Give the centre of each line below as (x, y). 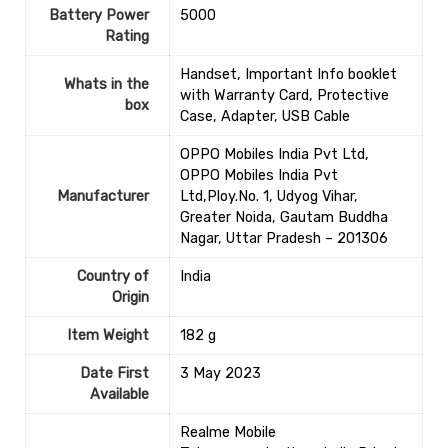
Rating (126, 37)
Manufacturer (102, 197)
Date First (114, 374)
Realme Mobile (227, 433)
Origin (130, 298)
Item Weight (107, 336)
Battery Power (98, 16)
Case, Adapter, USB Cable (264, 117)
